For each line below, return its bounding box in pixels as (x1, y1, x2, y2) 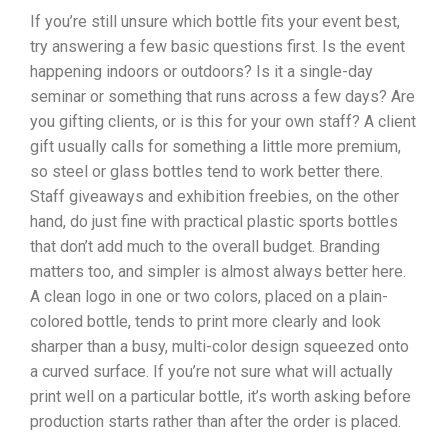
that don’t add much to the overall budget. (30, 237, 315, 256)
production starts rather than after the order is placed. (30, 412, 401, 431)
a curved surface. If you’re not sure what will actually (30, 362, 393, 381)
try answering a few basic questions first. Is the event (30, 37, 405, 56)
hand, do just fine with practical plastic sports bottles (30, 212, 398, 231)
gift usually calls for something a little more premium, (30, 137, 401, 156)
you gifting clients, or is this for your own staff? (30, 112, 360, 131)
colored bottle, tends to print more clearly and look (30, 312, 381, 331)
